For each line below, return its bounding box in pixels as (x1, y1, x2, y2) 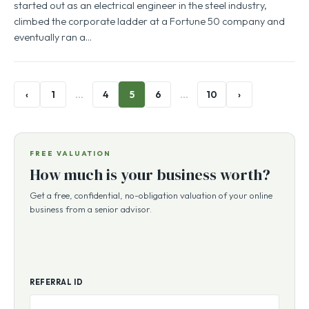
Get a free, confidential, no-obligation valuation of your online (30, 191, 272, 202)
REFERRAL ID (30, 279, 83, 288)
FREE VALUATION (30, 150, 111, 159)
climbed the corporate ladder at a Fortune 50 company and (14, 16, 285, 29)
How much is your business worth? (30, 166, 270, 186)
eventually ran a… (14, 32, 92, 45)
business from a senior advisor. (30, 205, 152, 216)
